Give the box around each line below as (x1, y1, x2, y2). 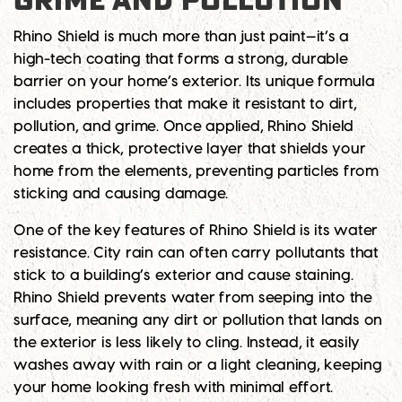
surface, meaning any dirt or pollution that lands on (13, 313, 382, 328)
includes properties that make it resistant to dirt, (13, 97, 357, 112)
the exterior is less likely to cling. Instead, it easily (13, 336, 360, 351)
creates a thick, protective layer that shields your (13, 142, 366, 157)
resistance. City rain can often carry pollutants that (13, 246, 379, 261)
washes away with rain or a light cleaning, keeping (13, 358, 382, 373)
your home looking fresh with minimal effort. (13, 380, 333, 396)
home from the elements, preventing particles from (13, 164, 379, 179)
